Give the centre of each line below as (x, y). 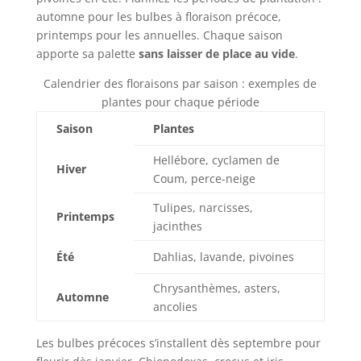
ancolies (175, 307)
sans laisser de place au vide (216, 54)
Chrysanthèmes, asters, (216, 288)
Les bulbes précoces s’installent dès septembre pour (178, 343)
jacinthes (177, 226)
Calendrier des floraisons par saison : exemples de (180, 84)
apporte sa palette (87, 54)
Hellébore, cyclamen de (216, 160)
